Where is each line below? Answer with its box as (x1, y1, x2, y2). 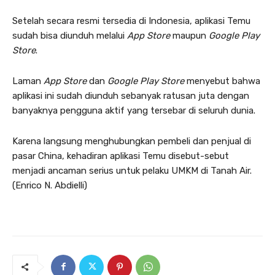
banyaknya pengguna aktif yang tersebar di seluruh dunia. (12, 104, 255, 116)
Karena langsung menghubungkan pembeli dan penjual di (12, 135, 251, 147)
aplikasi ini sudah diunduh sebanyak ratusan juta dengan (12, 90, 249, 101)
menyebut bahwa (187, 75, 260, 87)
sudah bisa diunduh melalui (12, 29, 127, 41)
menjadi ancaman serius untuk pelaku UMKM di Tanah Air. (12, 165, 252, 176)
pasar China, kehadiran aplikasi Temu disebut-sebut (12, 150, 229, 161)
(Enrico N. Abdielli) (12, 179, 87, 191)
